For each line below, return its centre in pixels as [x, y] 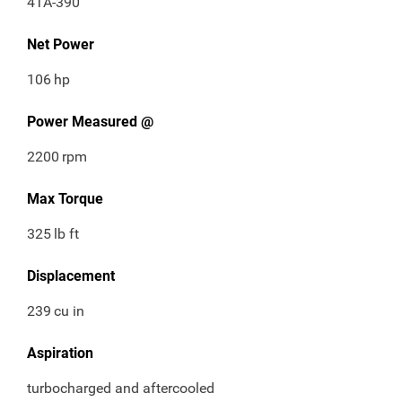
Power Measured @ [90, 122]
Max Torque [65, 199]
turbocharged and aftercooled [121, 389]
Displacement [71, 276]
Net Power [61, 45]
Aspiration [60, 354]
